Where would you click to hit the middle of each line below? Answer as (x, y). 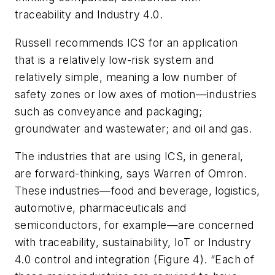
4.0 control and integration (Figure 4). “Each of (135, 260)
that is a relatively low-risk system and (114, 60)
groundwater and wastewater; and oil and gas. (134, 128)
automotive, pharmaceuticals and (101, 208)
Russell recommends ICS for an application (126, 42)
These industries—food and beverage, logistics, (137, 191)
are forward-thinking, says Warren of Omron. (131, 174)
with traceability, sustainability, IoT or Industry (133, 242)
